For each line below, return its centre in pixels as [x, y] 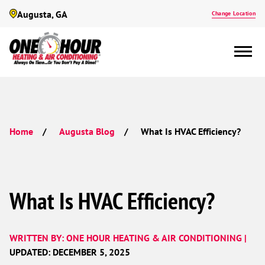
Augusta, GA [42, 14]
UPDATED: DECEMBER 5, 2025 [70, 252]
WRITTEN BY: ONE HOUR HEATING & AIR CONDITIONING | [128, 238]
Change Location [233, 13]
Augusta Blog [87, 131]
